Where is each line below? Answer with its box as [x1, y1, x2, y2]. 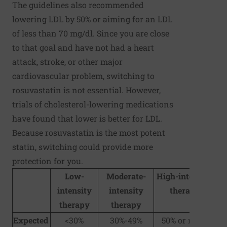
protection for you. [12, 155, 83, 166]
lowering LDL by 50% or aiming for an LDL [12, 13, 172, 24]
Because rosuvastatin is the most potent [12, 127, 165, 138]
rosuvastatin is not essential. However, [12, 84, 161, 95]
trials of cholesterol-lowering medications [12, 98, 173, 109]
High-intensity [157, 170, 213, 181]
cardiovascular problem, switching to [12, 70, 155, 81]
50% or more [162, 214, 208, 225]
